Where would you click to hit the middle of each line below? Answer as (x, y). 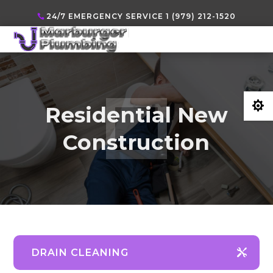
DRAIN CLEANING (80, 253)
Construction (136, 143)
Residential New (136, 115)
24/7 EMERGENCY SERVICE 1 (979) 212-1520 (141, 16)
